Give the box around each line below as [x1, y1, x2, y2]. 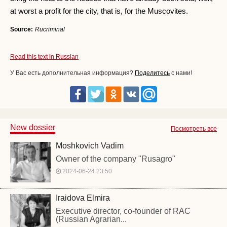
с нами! [170, 69, 192, 77]
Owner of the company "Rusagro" [56, 155, 175, 164]
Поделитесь [135, 69, 170, 77]
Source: [10, 26, 33, 33]
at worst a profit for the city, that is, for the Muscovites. [10, 7, 188, 16]
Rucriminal [35, 26, 65, 33]
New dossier [10, 123, 55, 132]
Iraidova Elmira [56, 194, 110, 203]
